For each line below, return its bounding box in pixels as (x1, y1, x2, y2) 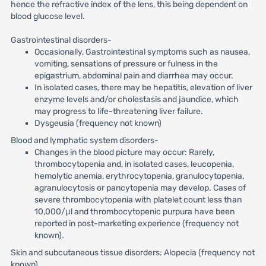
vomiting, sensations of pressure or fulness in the (34, 59, 218, 69)
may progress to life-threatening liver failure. (34, 106, 203, 116)
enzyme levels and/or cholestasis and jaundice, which (34, 94, 239, 104)
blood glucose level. (10, 11, 85, 21)
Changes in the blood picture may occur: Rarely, (34, 147, 214, 157)
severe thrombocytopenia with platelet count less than (34, 195, 242, 205)
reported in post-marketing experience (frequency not (34, 218, 239, 229)
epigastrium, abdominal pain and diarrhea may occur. (34, 71, 233, 81)
